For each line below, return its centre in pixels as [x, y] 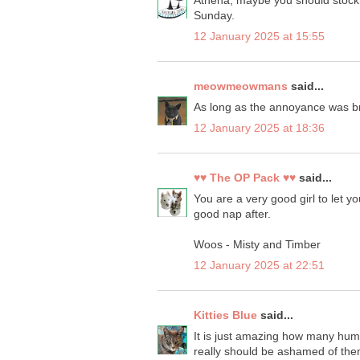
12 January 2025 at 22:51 [259, 266]
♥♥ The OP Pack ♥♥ [245, 178]
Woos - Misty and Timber [257, 245]
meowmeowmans [241, 86]
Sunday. [214, 16]
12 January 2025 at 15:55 [259, 37]
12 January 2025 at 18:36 [259, 128]
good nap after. [232, 214]
